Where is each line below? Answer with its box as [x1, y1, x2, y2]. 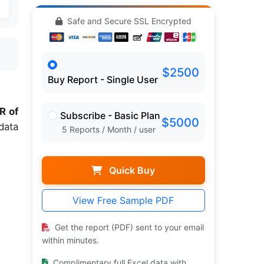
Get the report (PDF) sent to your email [52, 222, 204, 233]
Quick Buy [107, 164, 156, 177]
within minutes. [41, 235, 99, 246]
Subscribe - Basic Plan [60, 110, 160, 122]
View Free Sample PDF [72, 194, 174, 207]
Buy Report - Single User [47, 74, 158, 86]
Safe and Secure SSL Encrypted [64, 16, 192, 26]
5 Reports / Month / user [61, 124, 156, 135]
